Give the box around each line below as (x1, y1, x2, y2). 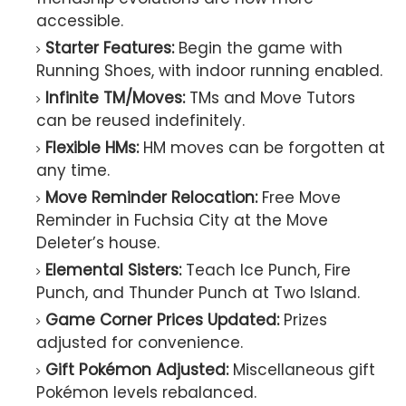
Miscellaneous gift (228, 359, 375, 382)
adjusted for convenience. (36, 332, 243, 354)
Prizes (279, 309, 327, 332)
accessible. (36, 10, 123, 33)
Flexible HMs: (45, 137, 139, 159)
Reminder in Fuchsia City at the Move (36, 209, 328, 232)
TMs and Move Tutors (185, 87, 355, 110)
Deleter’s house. (36, 232, 159, 255)
